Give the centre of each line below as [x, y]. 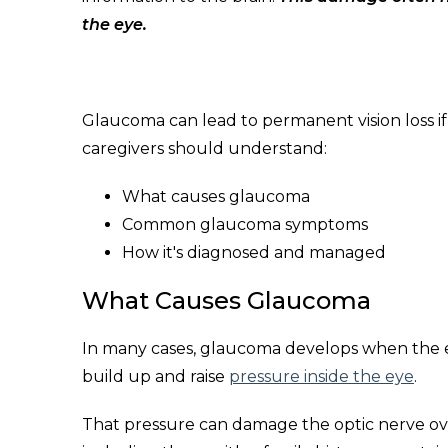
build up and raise [155, 377]
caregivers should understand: [204, 149]
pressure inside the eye [321, 377]
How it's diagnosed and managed [254, 253]
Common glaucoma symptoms [245, 225]
